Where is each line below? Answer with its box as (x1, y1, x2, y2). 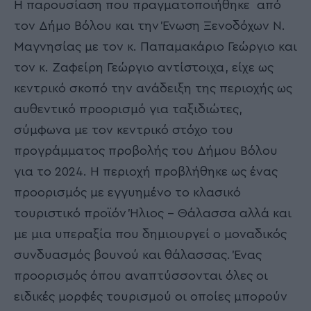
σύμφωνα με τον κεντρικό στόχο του (14, 124, 233, 137)
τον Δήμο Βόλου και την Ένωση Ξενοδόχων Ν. (14, 19, 285, 33)
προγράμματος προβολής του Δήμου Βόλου (14, 144, 278, 158)
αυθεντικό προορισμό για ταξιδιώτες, (14, 103, 242, 116)
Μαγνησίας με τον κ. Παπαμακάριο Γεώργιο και (14, 40, 297, 53)
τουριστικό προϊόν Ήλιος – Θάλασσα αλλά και (14, 207, 292, 220)
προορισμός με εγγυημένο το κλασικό (14, 186, 241, 199)
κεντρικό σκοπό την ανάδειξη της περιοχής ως (14, 82, 292, 95)
